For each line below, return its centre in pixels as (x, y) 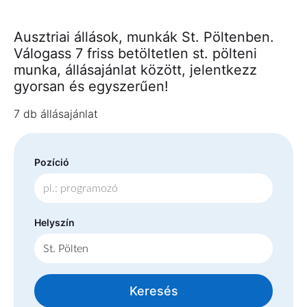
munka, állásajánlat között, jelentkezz (135, 70)
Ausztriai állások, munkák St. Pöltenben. (144, 37)
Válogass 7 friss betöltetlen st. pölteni (135, 53)
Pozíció (52, 162)
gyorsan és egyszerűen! (91, 86)
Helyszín (54, 223)
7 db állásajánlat (56, 114)
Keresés (153, 291)
